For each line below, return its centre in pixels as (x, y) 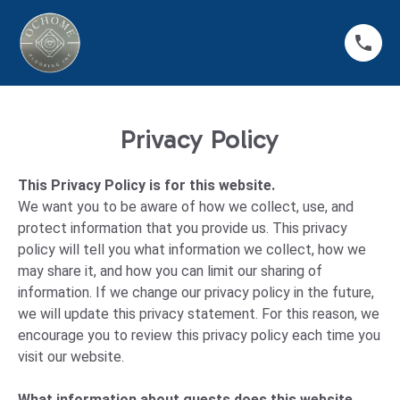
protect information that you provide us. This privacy (183, 228)
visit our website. (71, 357)
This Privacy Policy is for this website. (148, 185)
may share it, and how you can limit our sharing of (170, 271)
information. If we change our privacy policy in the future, (196, 292)
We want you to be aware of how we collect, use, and (186, 207)
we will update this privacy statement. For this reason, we (199, 314)
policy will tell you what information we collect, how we (192, 250)
